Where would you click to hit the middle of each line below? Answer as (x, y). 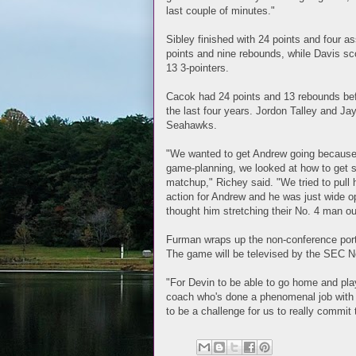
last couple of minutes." (221, 10)
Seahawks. (192, 125)
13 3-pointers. (197, 68)
